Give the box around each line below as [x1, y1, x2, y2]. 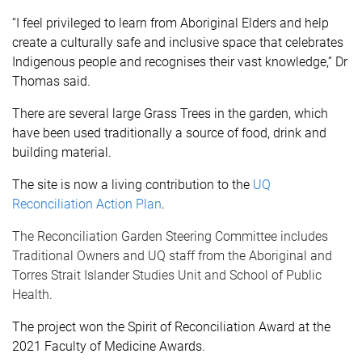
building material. [12, 145, 112, 160]
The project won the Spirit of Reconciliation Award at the [12, 319, 330, 335]
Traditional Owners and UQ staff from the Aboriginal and [12, 248, 332, 263]
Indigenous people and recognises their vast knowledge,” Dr [12, 54, 347, 69]
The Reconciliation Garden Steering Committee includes [12, 229, 328, 244]
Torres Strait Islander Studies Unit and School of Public [12, 267, 322, 283]
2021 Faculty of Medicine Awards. [12, 339, 205, 354]
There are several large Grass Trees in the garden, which [12, 106, 328, 121]
